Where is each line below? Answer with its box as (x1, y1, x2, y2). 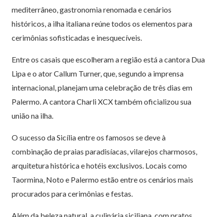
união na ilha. (12, 110, 53, 120)
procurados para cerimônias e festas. (12, 188, 133, 198)
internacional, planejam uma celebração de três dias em (12, 82, 192, 92)
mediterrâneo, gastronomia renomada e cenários (12, 4, 171, 14)
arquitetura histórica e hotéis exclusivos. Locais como (12, 160, 187, 170)
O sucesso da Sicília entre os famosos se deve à (12, 132, 166, 142)
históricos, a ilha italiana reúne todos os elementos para (12, 18, 192, 28)
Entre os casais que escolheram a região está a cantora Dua (12, 54, 205, 64)
